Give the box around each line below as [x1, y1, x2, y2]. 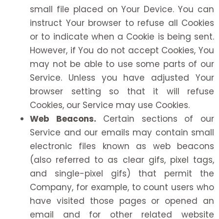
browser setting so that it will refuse [30, 86, 214, 98]
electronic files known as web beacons [30, 140, 214, 153]
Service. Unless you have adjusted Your [30, 72, 214, 84]
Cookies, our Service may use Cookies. [30, 99, 190, 111]
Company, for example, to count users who [30, 181, 214, 194]
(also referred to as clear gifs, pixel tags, [30, 154, 214, 166]
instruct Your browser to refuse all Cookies [30, 17, 214, 29]
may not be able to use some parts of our [30, 58, 214, 70]
